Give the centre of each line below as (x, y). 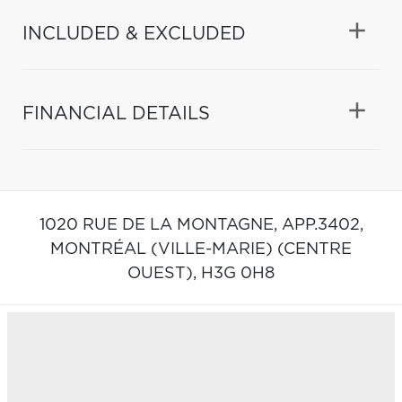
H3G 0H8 (238, 273)
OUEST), (164, 273)
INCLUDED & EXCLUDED (134, 34)
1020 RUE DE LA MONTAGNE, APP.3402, (201, 225)
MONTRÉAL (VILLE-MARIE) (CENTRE (201, 249)
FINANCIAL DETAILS (116, 114)
